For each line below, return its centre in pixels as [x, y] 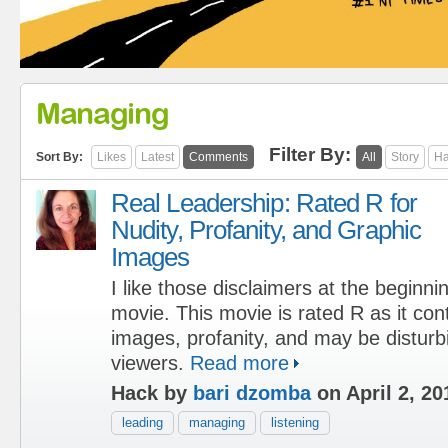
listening [295, 422]
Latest [157, 156]
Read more [239, 362]
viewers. [147, 362]
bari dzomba [252, 392]
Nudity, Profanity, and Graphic [266, 229]
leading [142, 422]
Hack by [152, 392]
